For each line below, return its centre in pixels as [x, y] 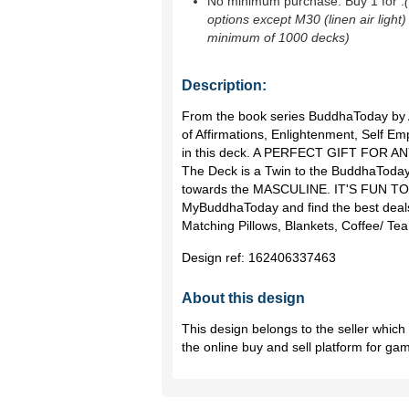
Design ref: [215, 257]
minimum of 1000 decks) [278, 37]
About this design [243, 298]
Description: [224, 85]
